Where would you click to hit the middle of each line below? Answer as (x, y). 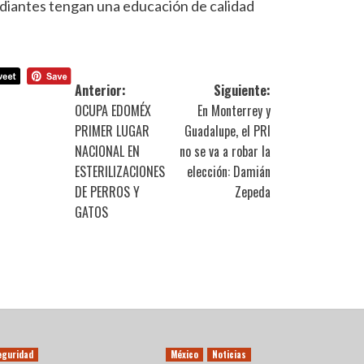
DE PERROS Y (108, 192)
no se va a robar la (225, 151)
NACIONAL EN (108, 151)
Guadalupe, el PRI (228, 131)
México (185, 355)
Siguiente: (243, 90)
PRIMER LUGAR (113, 131)
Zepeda (253, 192)
